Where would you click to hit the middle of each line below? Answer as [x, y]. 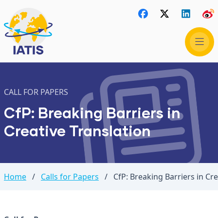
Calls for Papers [70, 177]
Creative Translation [77, 130]
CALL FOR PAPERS [36, 92]
